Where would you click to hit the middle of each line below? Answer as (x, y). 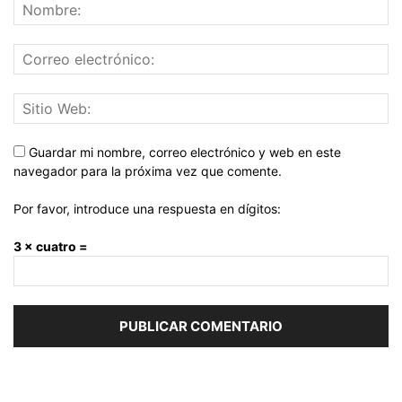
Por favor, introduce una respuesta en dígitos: (147, 209)
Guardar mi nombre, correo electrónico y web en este (185, 153)
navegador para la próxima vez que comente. (148, 171)
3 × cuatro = (51, 247)
